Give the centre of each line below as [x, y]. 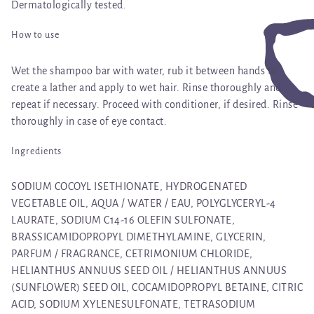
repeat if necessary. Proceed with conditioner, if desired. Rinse [155, 104]
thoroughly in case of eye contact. [89, 121]
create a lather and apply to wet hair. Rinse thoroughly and [146, 87]
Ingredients [36, 151]
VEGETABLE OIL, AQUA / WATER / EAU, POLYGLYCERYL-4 [144, 204]
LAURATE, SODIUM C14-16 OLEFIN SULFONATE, [123, 220]
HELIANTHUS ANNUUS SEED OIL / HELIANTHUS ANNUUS [149, 271]
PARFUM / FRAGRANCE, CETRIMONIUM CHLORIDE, [132, 254]
